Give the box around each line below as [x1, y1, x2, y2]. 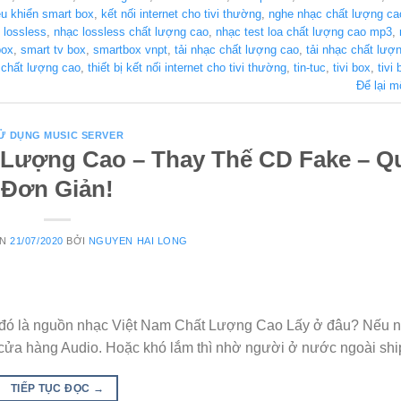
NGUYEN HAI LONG [88, 235, 189, 247]
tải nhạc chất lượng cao [175, 43, 299, 57]
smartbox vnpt [93, 43, 167, 57]
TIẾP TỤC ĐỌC [10, 381, 93, 395]
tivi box [333, 61, 371, 75]
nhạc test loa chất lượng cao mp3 [216, 25, 392, 39]
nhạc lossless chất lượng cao [54, 25, 209, 39]
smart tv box [21, 43, 86, 57]
